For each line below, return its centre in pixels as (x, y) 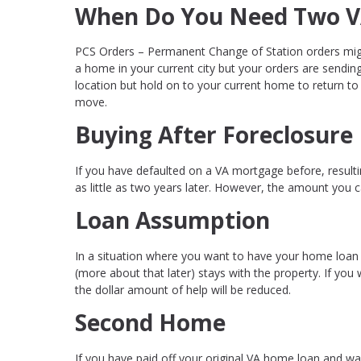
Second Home (150, 322)
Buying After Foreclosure (214, 135)
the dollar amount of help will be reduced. (183, 289)
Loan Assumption (172, 220)
